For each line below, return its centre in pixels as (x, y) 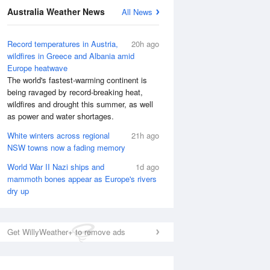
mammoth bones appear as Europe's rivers (82, 179)
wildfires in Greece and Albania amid (71, 56)
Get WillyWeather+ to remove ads (66, 232)
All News (137, 12)
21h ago (145, 135)
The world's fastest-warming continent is (77, 80)
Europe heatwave (37, 68)
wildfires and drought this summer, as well (80, 104)
